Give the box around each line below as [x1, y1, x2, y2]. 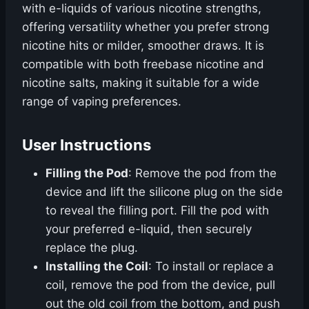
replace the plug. [46, 241, 138, 255]
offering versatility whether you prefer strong [22, 20, 269, 34]
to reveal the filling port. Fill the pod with [46, 203, 269, 218]
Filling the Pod [46, 166, 128, 181]
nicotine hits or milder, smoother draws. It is [22, 39, 264, 53]
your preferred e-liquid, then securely [46, 222, 252, 237]
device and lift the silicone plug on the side [46, 185, 283, 199]
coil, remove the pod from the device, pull [46, 278, 275, 292]
